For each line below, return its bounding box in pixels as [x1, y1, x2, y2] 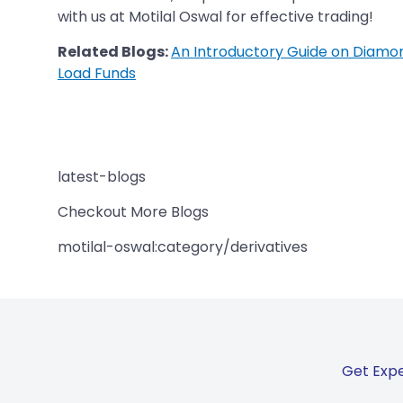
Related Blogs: [58, 40, 171, 62]
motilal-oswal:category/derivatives [58, 236, 308, 257]
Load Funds [58, 62, 136, 84]
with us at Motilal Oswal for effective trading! [58, 5, 373, 27]
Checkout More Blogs [58, 201, 209, 222]
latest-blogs [58, 166, 146, 187]
